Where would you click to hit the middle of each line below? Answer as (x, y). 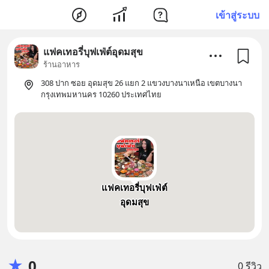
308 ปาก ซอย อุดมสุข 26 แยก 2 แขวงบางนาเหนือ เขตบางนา (141, 83)
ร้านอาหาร (62, 64)
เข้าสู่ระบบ (237, 15)
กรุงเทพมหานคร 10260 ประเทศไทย (101, 94)
